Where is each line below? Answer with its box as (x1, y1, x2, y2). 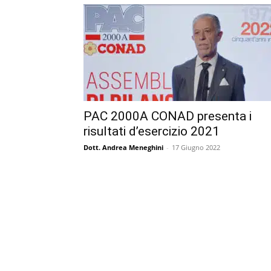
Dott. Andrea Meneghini (83, 142, 163, 152)
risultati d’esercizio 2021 (83, 123, 220, 139)
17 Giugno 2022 (172, 142, 220, 152)
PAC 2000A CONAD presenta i (83, 108, 252, 123)
